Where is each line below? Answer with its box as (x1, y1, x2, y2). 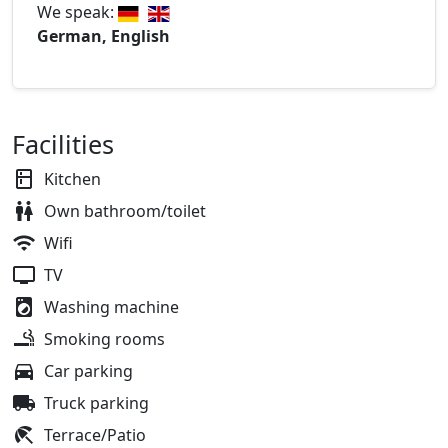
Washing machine (44, 296, 179, 319)
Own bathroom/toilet (44, 200, 206, 223)
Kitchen (44, 168, 101, 191)
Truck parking (44, 392, 149, 415)
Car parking (44, 360, 133, 383)
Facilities (12, 127, 114, 162)
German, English (37, 25, 170, 48)
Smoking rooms (44, 328, 165, 351)
